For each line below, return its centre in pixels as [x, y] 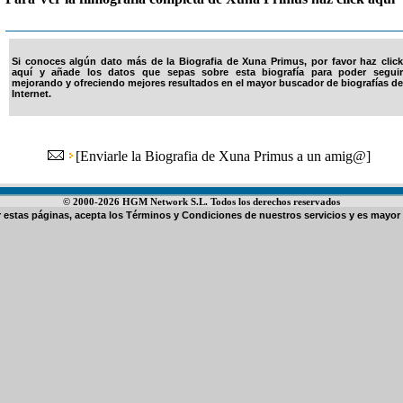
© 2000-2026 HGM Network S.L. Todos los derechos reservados [201, 201]
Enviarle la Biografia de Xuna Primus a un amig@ [223, 156]
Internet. [31, 94]
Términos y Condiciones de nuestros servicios [236, 215]
